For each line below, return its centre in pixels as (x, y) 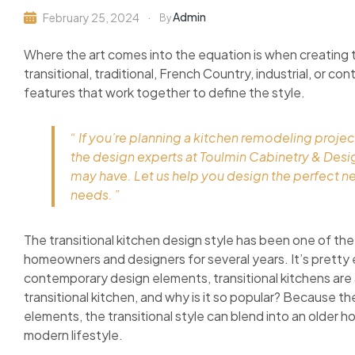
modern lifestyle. (73, 335)
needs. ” (95, 195)
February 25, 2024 (91, 18)
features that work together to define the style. (164, 93)
